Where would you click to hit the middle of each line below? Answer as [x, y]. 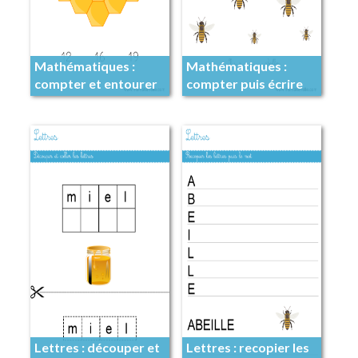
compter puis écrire [244, 84]
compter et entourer [95, 84]
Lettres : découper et [97, 347]
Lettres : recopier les [247, 347]
